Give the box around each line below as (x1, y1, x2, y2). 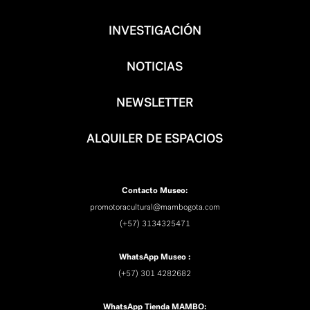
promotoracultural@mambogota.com (89, 202, 220, 212)
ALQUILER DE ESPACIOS (86, 131, 224, 147)
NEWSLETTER (116, 95, 194, 111)
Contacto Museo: (122, 185, 188, 197)
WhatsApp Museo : (119, 251, 191, 263)
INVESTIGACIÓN (108, 23, 201, 39)
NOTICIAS (127, 59, 183, 75)
